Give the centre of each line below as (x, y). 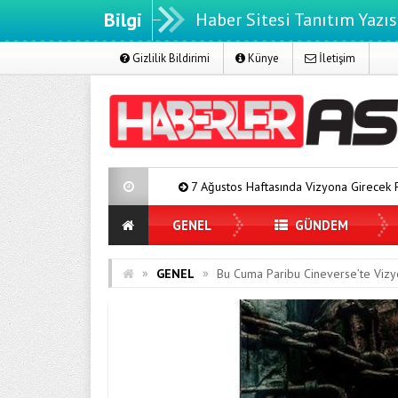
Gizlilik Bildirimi (170, 58)
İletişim (336, 58)
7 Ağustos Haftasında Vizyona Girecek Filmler (199, 187)
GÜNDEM (320, 225)
